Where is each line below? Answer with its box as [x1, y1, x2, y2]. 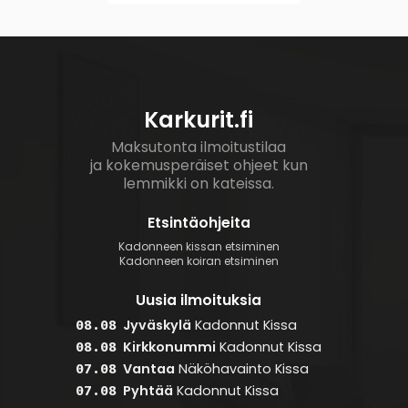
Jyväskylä [123, 315, 192, 334]
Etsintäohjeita [147, 212, 250, 232]
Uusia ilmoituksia [136, 290, 261, 310]
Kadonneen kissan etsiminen [117, 238, 280, 254]
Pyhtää [123, 382, 174, 401]
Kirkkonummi [123, 338, 217, 357]
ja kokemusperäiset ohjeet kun [89, 155, 308, 175]
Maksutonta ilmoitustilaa [111, 137, 286, 157]
